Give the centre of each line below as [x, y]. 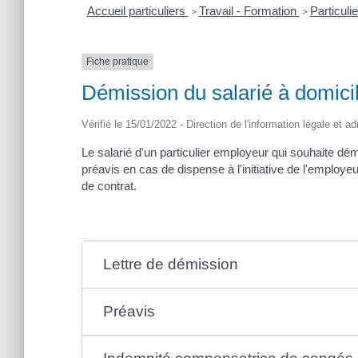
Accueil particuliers [137, 11]
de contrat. [109, 185]
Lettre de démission [171, 264]
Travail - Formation [249, 11]
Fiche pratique [117, 62]
